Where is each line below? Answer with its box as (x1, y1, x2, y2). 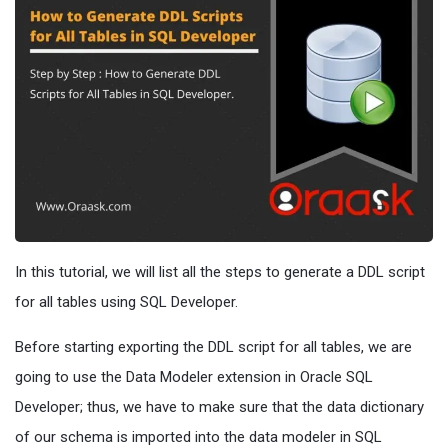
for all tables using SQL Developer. (15, 293, 238, 312)
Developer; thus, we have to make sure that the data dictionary (15, 398, 424, 417)
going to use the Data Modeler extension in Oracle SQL (15, 368, 373, 387)
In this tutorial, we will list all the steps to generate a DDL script (15, 263, 425, 282)
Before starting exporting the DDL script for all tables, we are (15, 338, 412, 357)
